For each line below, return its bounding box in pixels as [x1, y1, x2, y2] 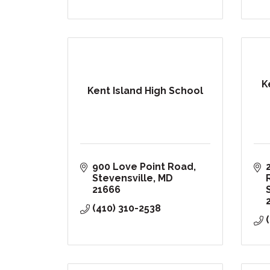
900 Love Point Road [92, 161, 193, 173]
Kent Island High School [87, 85, 203, 97]
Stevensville [92, 172, 153, 184]
